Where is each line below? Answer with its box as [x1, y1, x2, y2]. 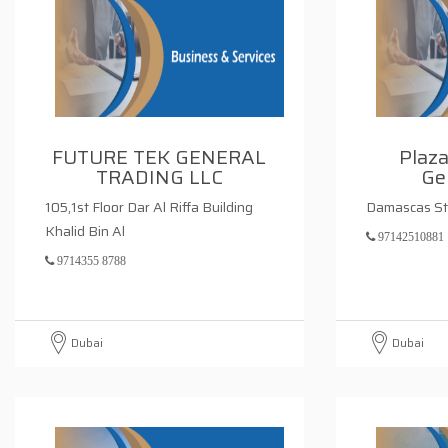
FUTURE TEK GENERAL [52, 141, 267, 173]
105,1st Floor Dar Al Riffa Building [45, 196, 253, 218]
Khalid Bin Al [45, 220, 125, 242]
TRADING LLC [95, 161, 223, 193]
